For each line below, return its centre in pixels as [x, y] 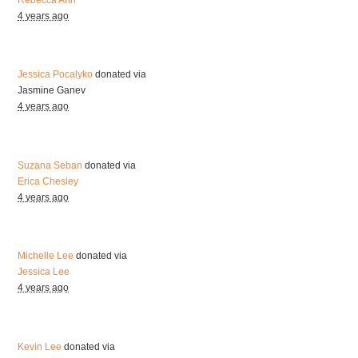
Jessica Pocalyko [56, 75]
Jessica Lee [44, 272]
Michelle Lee [46, 256]
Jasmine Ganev [52, 91]
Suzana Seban [50, 165]
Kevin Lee [40, 347]
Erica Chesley [48, 181]
